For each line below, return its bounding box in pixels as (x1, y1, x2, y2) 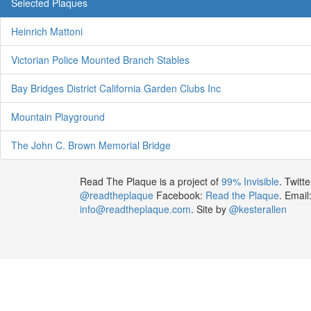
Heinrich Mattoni (11, 24, 83, 38)
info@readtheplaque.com (79, 201, 191, 216)
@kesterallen (228, 201, 287, 216)
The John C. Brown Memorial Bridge (11, 137, 171, 152)
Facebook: (153, 187, 205, 202)
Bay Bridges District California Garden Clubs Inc (11, 81, 221, 95)
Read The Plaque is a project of (79, 174, 221, 188)
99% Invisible (221, 174, 279, 188)
